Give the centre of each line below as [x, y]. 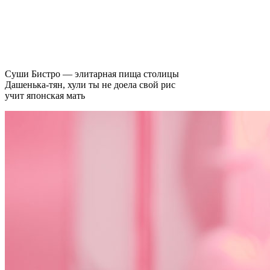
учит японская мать [45, 95]
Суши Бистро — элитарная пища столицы [92, 74]
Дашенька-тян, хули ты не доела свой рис [90, 84]
